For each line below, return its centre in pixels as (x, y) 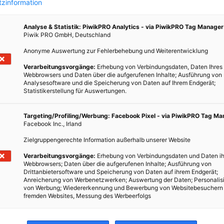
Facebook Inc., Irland (52, 123)
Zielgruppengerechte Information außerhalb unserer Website (107, 139)
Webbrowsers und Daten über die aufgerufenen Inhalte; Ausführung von (123, 74)
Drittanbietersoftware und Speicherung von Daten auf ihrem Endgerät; (121, 171)
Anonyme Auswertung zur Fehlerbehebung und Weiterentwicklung (116, 50)
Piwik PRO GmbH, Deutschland (67, 34)
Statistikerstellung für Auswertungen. (75, 90)
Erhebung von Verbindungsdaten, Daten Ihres (159, 66)
